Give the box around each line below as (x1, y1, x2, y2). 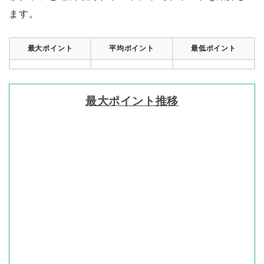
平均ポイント (109, 44, 154, 52)
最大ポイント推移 (85, 94, 179, 107)
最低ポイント (191, 44, 236, 52)
